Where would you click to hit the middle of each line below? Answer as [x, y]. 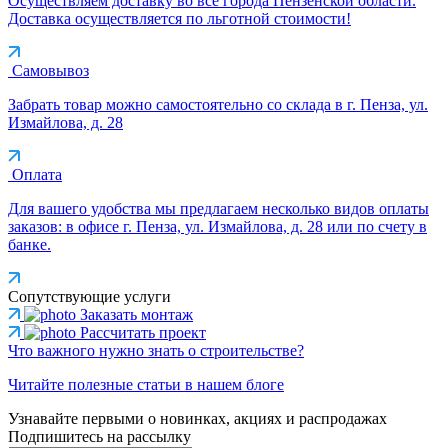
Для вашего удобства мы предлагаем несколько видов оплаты [218, 208]
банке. [29, 244]
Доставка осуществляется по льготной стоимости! [179, 18]
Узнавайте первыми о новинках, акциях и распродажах [197, 418]
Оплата [37, 174]
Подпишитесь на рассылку [99, 436]
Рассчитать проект [143, 332]
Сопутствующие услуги [89, 296]
